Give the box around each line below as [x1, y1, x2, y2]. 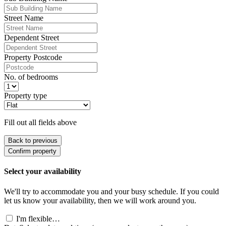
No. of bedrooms [4, 73, 58, 82]
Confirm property [8, 147, 56, 155]
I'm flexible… [16, 214, 60, 223]
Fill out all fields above [4, 118, 77, 127]
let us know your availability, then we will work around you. [4, 196, 196, 205]
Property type [4, 91, 47, 100]
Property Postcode [4, 53, 62, 62]
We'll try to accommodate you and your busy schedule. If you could [4, 187, 219, 196]
